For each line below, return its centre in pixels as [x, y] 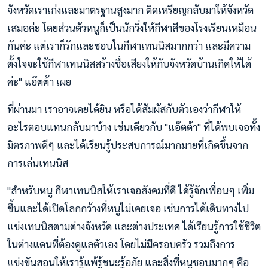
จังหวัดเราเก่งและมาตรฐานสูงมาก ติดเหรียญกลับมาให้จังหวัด [130, 10]
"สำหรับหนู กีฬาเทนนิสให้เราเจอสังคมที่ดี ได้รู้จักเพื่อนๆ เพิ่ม [131, 191]
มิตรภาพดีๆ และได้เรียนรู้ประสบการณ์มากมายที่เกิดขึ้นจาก [128, 145]
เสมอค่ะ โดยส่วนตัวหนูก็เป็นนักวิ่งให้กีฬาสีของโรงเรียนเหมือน [132, 28]
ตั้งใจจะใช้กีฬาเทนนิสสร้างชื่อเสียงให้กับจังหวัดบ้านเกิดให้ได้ [129, 64]
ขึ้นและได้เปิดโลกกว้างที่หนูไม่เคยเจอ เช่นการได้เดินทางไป [128, 208]
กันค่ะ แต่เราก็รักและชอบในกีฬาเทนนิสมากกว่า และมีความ [129, 46]
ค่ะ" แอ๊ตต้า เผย [39, 82]
